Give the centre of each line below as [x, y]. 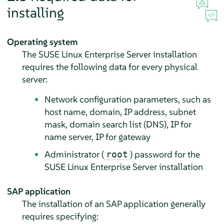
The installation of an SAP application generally [113, 203]
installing [35, 12]
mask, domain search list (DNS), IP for [118, 124]
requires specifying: [60, 216]
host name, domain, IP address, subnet [120, 111]
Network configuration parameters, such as [127, 99]
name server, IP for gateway [97, 136]
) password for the [165, 154]
